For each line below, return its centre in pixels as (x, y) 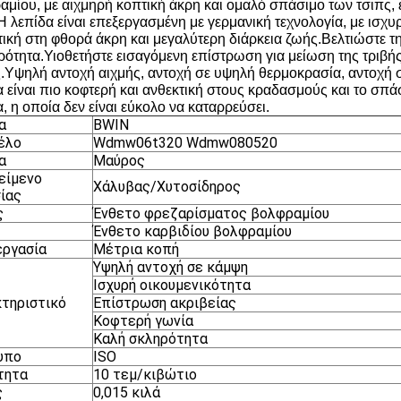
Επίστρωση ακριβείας (165, 303)
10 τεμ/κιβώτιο (145, 375)
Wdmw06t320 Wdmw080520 (185, 143)
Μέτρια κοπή (136, 249)
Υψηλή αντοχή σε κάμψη (171, 267)
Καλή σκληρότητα (150, 339)
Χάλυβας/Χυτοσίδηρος (167, 187)
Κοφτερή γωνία (143, 321)
